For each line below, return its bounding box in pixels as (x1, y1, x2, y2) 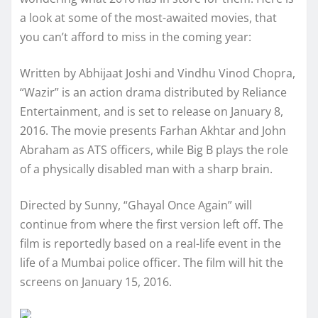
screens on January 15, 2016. (20, 273, 172, 290)
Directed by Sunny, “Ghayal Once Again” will (20, 197, 252, 213)
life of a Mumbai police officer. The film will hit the (20, 254, 283, 270)
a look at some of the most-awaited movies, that (20, 9, 277, 26)
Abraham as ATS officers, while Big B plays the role (20, 141, 288, 158)
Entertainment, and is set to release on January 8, (20, 103, 283, 119)
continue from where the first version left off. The (20, 216, 283, 232)
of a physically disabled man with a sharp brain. (20, 160, 273, 177)
